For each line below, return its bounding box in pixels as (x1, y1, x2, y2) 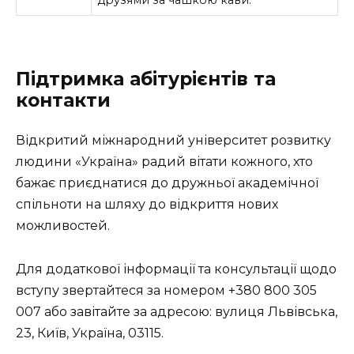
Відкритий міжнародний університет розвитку (16, 133, 331, 149)
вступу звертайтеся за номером (16, 282, 228, 298)
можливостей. (16, 218, 110, 234)
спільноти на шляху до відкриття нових (16, 197, 278, 213)
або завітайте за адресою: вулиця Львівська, (41, 303, 337, 319)
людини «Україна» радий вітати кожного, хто (16, 154, 313, 170)
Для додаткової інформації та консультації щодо (16, 261, 337, 277)
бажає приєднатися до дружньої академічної (16, 175, 318, 191)
